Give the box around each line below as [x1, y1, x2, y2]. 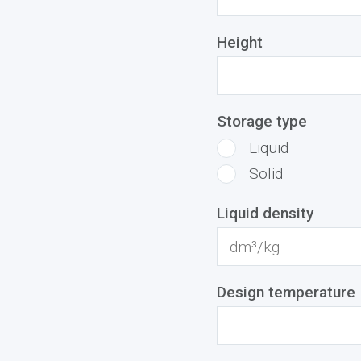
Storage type [216, 112, 307, 131]
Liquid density [216, 204, 313, 222]
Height [216, 33, 263, 52]
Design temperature [216, 283, 355, 301]
